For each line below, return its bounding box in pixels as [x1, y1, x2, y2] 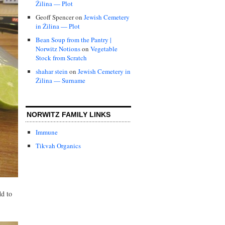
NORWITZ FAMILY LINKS [27, 110, 110, 119]
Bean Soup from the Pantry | [36, 35, 111, 44]
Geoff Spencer [36, 12, 74, 22]
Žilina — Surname [36, 75, 85, 85]
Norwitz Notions [36, 44, 80, 53]
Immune [36, 127, 58, 137]
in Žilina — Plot [36, 21, 80, 31]
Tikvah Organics [36, 141, 81, 151]
